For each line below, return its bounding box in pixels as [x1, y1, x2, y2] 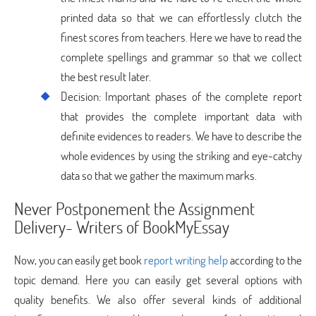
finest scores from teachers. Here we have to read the [60, 29, 302, 45]
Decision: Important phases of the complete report [60, 88, 302, 104]
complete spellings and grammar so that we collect [60, 49, 302, 65]
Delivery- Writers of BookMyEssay [14, 216, 229, 238]
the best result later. [60, 68, 151, 85]
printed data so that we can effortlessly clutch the [60, 9, 302, 25]
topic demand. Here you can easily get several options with [14, 272, 302, 288]
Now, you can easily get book [14, 252, 144, 268]
